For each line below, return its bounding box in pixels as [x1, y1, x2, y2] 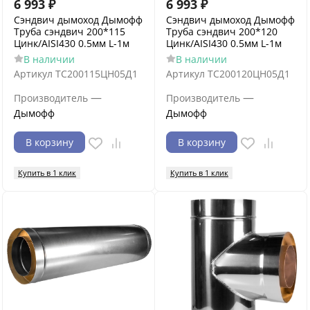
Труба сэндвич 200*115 [14, 25, 125, 38]
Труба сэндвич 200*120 [166, 25, 277, 38]
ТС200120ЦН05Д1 [208, 67, 290, 80]
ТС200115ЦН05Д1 [55, 67, 138, 80]
